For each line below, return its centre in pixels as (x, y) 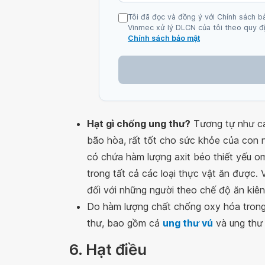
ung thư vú (188, 223)
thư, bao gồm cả (125, 223)
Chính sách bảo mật (164, 38)
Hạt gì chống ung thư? (139, 124)
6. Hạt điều (108, 249)
